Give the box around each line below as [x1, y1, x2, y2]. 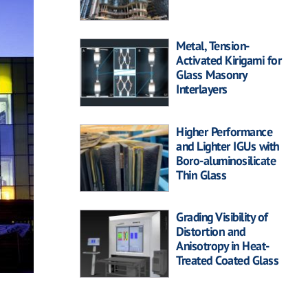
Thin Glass [176, 166, 226, 183]
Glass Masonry [176, 67, 247, 83]
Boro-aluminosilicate [176, 152, 276, 168]
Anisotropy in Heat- [176, 238, 269, 254]
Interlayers [176, 81, 228, 98]
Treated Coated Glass [176, 252, 278, 269]
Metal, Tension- [176, 38, 250, 54]
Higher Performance [176, 123, 272, 140]
